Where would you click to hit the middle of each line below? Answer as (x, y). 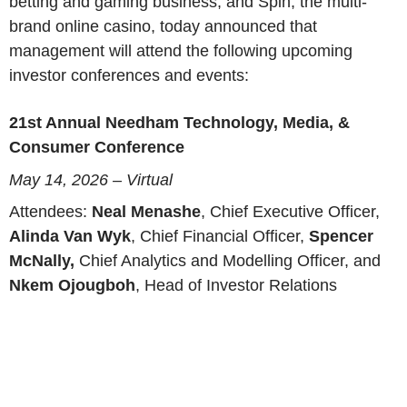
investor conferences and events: (129, 75)
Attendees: (50, 212)
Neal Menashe (146, 212)
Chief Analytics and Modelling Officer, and (230, 261)
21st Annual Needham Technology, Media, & (179, 123)
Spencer (341, 237)
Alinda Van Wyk (70, 237)
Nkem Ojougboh (72, 286)
